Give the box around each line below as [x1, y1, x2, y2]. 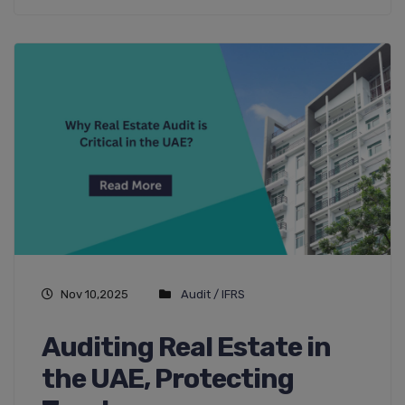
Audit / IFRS [181, 287, 245, 301]
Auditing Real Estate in [42, 330, 331, 363]
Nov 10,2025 [61, 287, 128, 301]
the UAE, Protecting [42, 362, 294, 395]
